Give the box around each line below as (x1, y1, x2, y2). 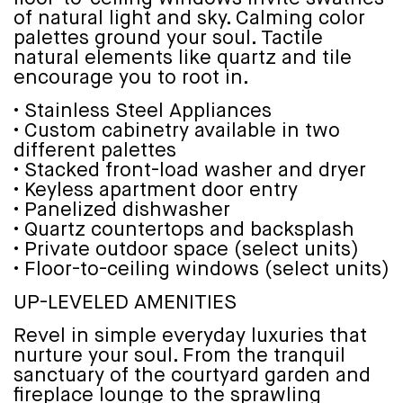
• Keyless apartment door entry (13, 180, 298, 201)
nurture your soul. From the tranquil (13, 345, 345, 366)
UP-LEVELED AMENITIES (13, 292, 237, 313)
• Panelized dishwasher (13, 200, 230, 220)
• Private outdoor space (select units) (13, 239, 359, 260)
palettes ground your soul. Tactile (13, 28, 323, 49)
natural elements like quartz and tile (13, 48, 352, 68)
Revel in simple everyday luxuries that (13, 326, 367, 346)
